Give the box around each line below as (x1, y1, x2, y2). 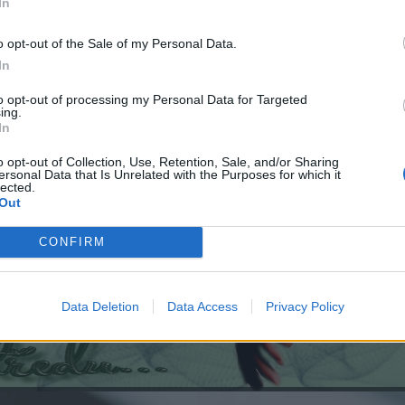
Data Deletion (61, 298, 139, 314)
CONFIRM (38, 235, 106, 249)
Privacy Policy (265, 298, 344, 314)
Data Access (166, 298, 238, 314)
